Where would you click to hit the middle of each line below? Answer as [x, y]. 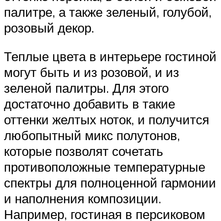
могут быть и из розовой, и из [92, 72]
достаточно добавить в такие [90, 103]
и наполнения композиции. [83, 198]
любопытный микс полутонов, [92, 135]
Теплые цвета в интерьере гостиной [110, 56]
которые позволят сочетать [84, 151]
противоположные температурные [105, 166]
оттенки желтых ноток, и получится [107, 119]
